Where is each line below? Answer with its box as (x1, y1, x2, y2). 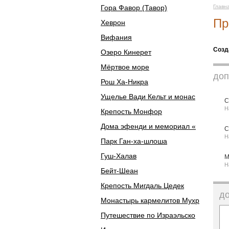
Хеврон (101, 18, 125, 27)
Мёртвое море (101, 63, 149, 71)
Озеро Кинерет (101, 48, 151, 56)
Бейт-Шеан (101, 167, 138, 175)
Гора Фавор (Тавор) (101, 4, 167, 12)
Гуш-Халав (101, 152, 136, 160)
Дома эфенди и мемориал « (101, 122, 196, 130)
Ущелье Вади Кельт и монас (101, 93, 195, 101)
